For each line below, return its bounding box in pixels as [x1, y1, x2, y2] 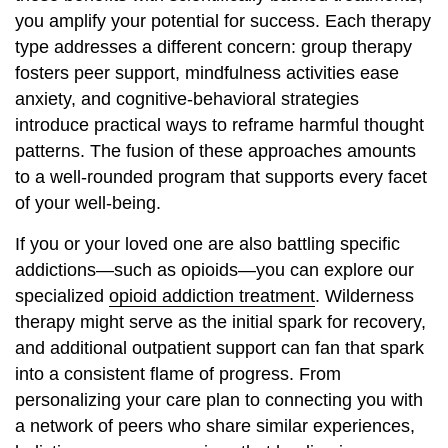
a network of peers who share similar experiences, [15, 415, 415, 436]
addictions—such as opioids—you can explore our [15, 259, 414, 280]
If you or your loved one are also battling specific [15, 233, 400, 254]
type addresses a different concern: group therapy [15, 37, 412, 58]
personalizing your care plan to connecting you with [15, 389, 423, 410]
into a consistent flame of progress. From [15, 363, 341, 384]
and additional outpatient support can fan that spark [15, 337, 424, 358]
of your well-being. [15, 193, 161, 214]
